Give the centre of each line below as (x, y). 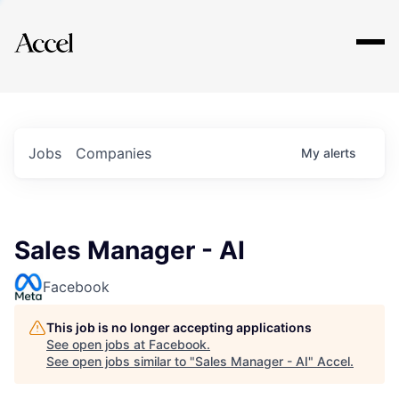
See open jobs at (98, 344)
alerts (340, 153)
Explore (69, 31)
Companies (114, 153)
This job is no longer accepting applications (179, 327)
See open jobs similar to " (121, 361)
